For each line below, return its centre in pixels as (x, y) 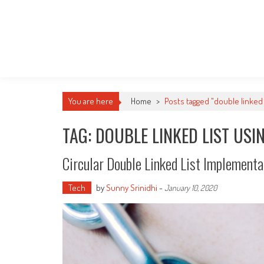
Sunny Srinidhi (132, 188)
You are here (91, 101)
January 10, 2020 (191, 188)
